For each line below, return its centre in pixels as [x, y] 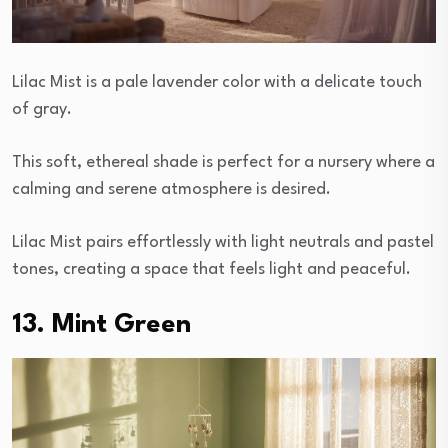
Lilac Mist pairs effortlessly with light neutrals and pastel [223, 242]
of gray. [42, 109]
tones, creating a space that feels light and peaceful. [211, 269]
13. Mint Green [101, 324]
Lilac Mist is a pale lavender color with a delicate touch [217, 82]
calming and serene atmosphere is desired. [171, 189]
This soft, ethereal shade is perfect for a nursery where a [223, 162]
